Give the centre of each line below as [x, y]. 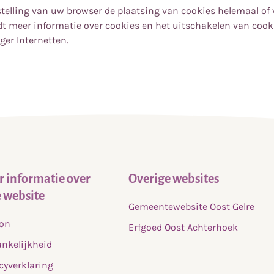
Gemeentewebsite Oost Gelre [191, 206]
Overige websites [173, 179]
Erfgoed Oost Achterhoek [183, 227]
